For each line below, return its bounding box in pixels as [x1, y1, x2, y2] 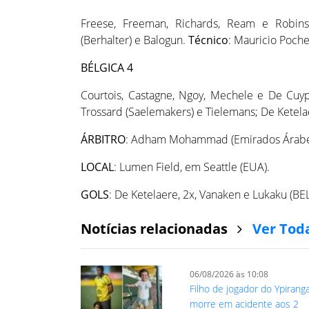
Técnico [188, 32, 228, 48]
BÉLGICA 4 [81, 60, 133, 76]
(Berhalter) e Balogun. [81, 32, 188, 48]
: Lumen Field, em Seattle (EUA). [114, 159, 270, 175]
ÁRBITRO [81, 132, 126, 148]
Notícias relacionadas [81, 219, 231, 239]
